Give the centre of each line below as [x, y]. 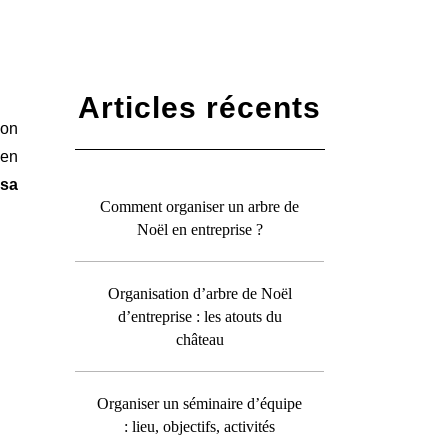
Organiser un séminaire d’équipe [200, 403]
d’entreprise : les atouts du [199, 316]
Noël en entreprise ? [199, 229]
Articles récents [200, 107]
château [199, 339]
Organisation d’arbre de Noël [199, 293]
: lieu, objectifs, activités [200, 426]
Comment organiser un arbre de [200, 206]
